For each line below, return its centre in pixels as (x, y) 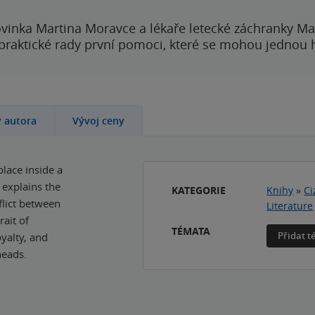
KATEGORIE (199, 191)
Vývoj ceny (98, 121)
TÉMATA (191, 231)
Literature (290, 206)
